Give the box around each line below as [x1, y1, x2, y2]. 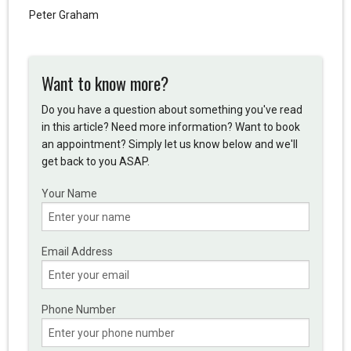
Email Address [41, 245, 113, 259]
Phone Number [41, 303, 116, 317]
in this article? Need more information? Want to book [41, 121, 300, 134]
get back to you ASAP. [41, 155, 150, 168]
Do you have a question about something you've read [41, 103, 302, 117]
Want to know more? [41, 71, 168, 96]
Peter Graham [28, 9, 99, 21]
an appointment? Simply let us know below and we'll [41, 138, 298, 151]
